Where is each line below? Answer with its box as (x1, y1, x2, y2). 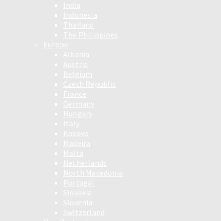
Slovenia (63, 197, 93, 207)
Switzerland (63, 207, 105, 217)
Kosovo (63, 128, 89, 138)
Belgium (63, 69, 93, 79)
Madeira (63, 138, 91, 148)
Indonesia (63, 9, 97, 20)
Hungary (63, 108, 93, 118)
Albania (63, 49, 90, 59)
